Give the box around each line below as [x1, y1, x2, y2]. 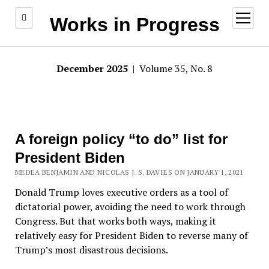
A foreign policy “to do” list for [14, 131, 228, 147]
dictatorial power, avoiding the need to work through [14, 200, 246, 213]
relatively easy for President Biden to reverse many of [14, 229, 248, 242]
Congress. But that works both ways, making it [14, 214, 216, 228]
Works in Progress [49, 14, 220, 35]
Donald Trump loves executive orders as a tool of [14, 186, 228, 199]
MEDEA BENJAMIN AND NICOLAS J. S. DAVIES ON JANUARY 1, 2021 [14, 168, 244, 177]
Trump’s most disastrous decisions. [14, 243, 168, 256]
